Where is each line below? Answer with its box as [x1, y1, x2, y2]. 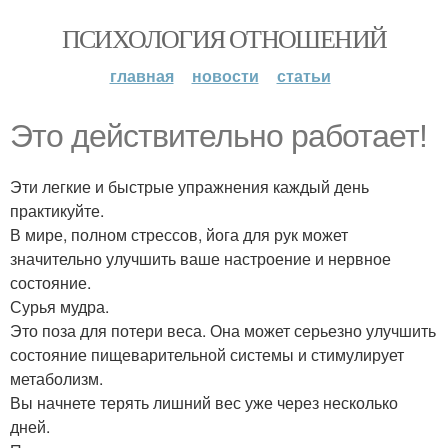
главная [109, 64, 174, 87]
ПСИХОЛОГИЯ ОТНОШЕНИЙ [61, 21, 387, 55]
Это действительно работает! [10, 118, 427, 154]
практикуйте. [10, 199, 104, 222]
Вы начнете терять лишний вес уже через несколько [10, 391, 398, 414]
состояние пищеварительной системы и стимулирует [10, 343, 404, 366]
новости [191, 64, 259, 87]
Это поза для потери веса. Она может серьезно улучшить [10, 319, 436, 342]
